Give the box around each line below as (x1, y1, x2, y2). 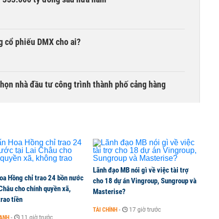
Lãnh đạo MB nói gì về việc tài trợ (93, 166, 189, 175)
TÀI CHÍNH (93, 206, 117, 213)
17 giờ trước (129, 206, 161, 213)
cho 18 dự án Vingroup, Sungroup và (93, 176, 197, 185)
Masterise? (93, 187, 126, 196)
